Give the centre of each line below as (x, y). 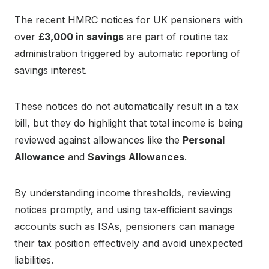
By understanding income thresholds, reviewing (122, 193)
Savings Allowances (136, 157)
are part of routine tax (176, 37)
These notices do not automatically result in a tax (126, 107)
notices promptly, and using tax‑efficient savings (123, 210)
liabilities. (34, 260)
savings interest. (51, 71)
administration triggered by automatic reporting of (127, 54)
